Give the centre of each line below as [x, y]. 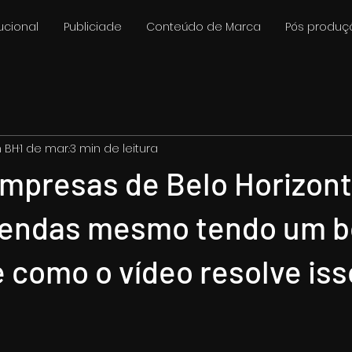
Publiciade [93, 27]
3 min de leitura [114, 148]
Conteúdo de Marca [203, 27]
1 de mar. [44, 148]
